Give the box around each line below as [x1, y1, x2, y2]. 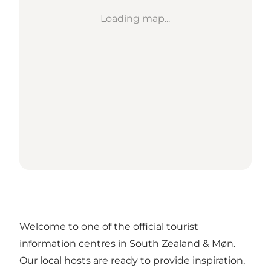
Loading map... [100, 13, 171, 25]
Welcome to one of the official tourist [19, 221, 198, 233]
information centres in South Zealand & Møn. [19, 238, 235, 250]
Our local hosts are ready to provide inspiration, [19, 255, 245, 267]
